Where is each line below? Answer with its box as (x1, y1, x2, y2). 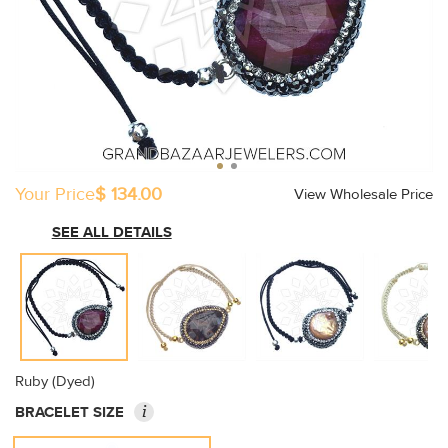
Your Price (15, 183, 95, 206)
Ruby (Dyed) (15, 372, 95, 391)
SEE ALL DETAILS (51, 223, 172, 242)
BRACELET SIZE (15, 403, 124, 422)
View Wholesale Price (294, 185, 433, 204)
